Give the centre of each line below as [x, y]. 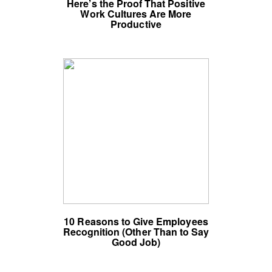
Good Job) [136, 242]
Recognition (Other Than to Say [136, 232]
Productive [136, 24]
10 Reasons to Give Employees [136, 221]
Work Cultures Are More [136, 14]
